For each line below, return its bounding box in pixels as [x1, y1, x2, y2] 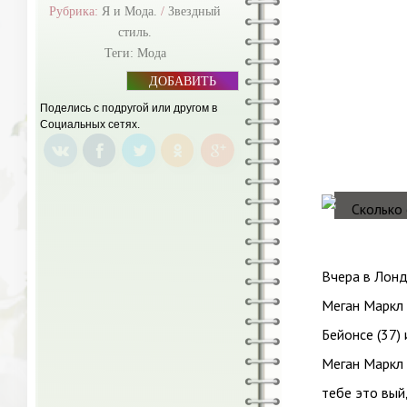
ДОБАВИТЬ [149, 74, 216, 88]
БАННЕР [149, 89, 199, 103]
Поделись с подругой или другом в [40, 102, 217, 114]
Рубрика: [49, 5, 102, 18]
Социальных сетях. [40, 118, 140, 131]
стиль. [118, 25, 152, 39]
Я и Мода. [102, 5, 157, 18]
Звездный [168, 5, 221, 18]
